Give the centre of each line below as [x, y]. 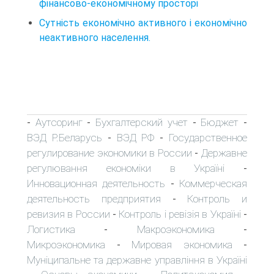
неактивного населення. [95, 37]
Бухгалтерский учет [142, 122]
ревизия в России [68, 214]
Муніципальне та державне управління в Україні [137, 260]
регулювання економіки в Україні [126, 168]
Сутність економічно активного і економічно [143, 23]
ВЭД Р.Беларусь [65, 137]
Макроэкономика [176, 229]
